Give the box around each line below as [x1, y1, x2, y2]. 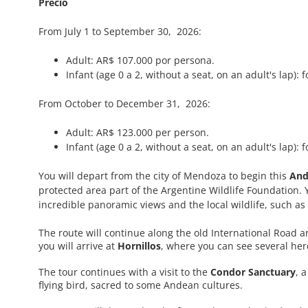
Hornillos [118, 239, 161, 253]
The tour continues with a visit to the [38, 265, 210, 279]
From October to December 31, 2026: [38, 97, 210, 111]
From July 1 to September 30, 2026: [38, 25, 201, 38]
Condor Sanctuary [210, 265, 296, 279]
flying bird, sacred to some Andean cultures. [38, 278, 243, 292]
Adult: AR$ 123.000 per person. [66, 126, 209, 140]
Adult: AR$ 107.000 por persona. [66, 54, 214, 67]
